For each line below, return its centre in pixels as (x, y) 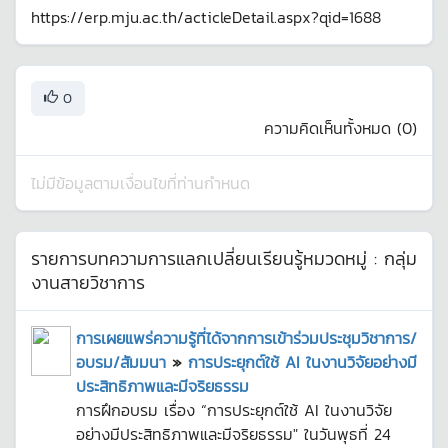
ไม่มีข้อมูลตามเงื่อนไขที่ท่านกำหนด (140, 183)
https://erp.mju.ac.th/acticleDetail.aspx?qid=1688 (206, 17)
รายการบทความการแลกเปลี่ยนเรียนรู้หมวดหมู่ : (207, 258)
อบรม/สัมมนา (121, 362)
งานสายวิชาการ (88, 282)
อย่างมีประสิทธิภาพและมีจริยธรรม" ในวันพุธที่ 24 (233, 434)
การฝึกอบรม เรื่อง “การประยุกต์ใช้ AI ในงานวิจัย (234, 410)
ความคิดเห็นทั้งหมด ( (333, 128)
